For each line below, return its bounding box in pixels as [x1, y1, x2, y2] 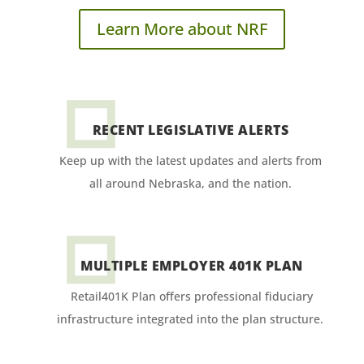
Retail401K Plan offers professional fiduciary [70, 288, 313, 305]
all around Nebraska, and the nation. [89, 175, 292, 192]
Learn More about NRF [96, 18, 267, 41]
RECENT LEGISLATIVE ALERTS [92, 121, 289, 140]
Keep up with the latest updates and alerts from [58, 153, 322, 169]
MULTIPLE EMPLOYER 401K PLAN [80, 257, 303, 275]
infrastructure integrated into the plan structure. [56, 311, 327, 327]
